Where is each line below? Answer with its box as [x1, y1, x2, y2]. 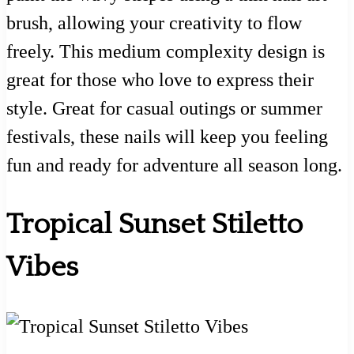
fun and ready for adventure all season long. [6, 154, 342, 175]
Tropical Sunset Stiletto [6, 208, 303, 240]
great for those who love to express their [6, 69, 314, 90]
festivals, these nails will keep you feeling [6, 126, 328, 147]
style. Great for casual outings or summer [6, 97, 322, 119]
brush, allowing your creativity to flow [6, 12, 302, 33]
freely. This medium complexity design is [6, 40, 325, 62]
